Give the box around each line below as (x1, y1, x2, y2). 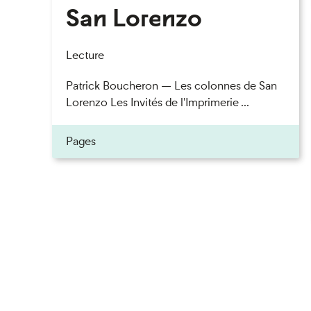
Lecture (65, 48, 104, 62)
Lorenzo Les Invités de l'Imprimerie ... (65, 95, 249, 110)
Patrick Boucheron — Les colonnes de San (65, 78, 277, 93)
